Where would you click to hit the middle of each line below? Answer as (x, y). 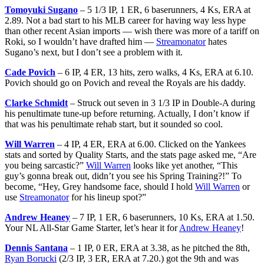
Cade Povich (30, 72)
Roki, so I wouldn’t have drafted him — (80, 41)
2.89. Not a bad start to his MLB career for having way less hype (125, 20)
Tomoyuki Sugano (41, 9)
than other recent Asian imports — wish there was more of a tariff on (132, 31)
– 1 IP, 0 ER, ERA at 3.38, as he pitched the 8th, (159, 247)
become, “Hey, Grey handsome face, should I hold (100, 186)
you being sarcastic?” (45, 165)
